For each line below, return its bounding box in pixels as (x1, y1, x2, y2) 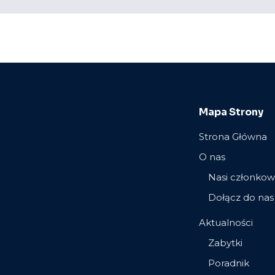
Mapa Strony (199, 105, 263, 118)
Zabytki (208, 236, 242, 249)
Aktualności (199, 216, 253, 228)
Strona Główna (199, 131, 267, 143)
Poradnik (208, 257, 249, 269)
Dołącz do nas (208, 192, 274, 204)
